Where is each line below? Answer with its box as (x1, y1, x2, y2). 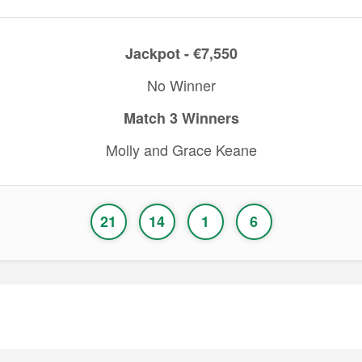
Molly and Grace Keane (105, 139, 257, 160)
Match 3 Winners (123, 107, 239, 128)
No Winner (146, 74, 216, 95)
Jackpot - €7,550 (124, 43, 238, 64)
